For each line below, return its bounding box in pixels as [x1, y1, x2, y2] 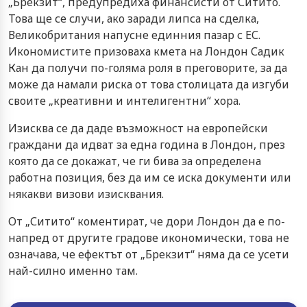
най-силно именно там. [8, 262, 138, 278]
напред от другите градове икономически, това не [8, 230, 289, 245]
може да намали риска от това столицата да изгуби [8, 76, 289, 92]
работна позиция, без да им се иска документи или [8, 169, 291, 185]
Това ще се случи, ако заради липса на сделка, [8, 10, 259, 26]
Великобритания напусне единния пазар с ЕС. [8, 27, 260, 42]
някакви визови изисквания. [8, 186, 164, 201]
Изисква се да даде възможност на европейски [8, 120, 268, 136]
